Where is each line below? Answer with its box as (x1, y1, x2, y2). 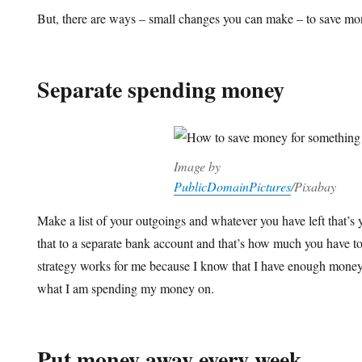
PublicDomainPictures (173, 177, 291, 195)
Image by (173, 157, 221, 175)
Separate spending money (37, 73, 285, 106)
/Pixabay (290, 177, 336, 195)
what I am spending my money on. (37, 279, 215, 297)
